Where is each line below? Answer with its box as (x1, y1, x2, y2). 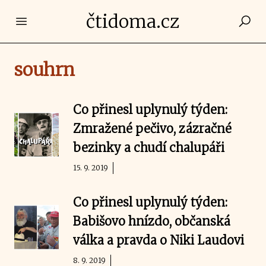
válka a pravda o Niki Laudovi (73, 233, 245, 248)
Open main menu (21, 15, 102, 27)
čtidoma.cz (86, 10, 180, 33)
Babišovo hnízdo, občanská (73, 214, 231, 229)
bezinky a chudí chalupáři (73, 140, 225, 155)
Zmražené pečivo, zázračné (73, 121, 232, 136)
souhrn (14, 58, 75, 81)
